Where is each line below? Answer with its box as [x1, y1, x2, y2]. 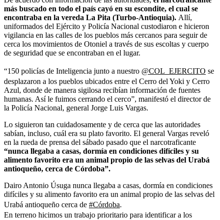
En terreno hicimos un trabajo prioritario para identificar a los [4, 210, 192, 219]
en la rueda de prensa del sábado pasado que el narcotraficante [4, 137, 196, 146]
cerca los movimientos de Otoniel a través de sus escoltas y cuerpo [4, 39, 209, 48]
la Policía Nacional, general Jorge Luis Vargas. [4, 103, 148, 112]
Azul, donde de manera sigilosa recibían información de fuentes [4, 85, 200, 94]
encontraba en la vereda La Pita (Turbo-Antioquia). [4, 13, 178, 22]
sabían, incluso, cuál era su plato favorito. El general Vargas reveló [4, 129, 209, 137]
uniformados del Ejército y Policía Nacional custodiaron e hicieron [4, 22, 209, 30]
